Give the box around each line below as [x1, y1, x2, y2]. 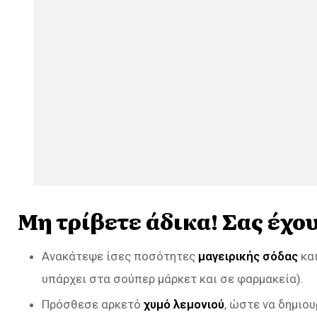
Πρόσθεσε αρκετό [42, 297, 144, 312]
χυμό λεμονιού [144, 297, 224, 312]
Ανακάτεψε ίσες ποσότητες [42, 248, 198, 263]
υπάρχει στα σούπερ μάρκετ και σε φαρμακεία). [42, 271, 304, 286]
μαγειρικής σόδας [198, 248, 298, 263]
